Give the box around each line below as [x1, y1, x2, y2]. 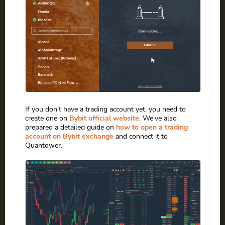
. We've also [139, 113, 177, 123]
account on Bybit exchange [25, 131, 114, 141]
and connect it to [114, 131, 168, 141]
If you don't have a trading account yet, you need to [25, 103, 186, 114]
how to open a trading [116, 122, 188, 132]
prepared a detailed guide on [25, 122, 116, 132]
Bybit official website [69, 113, 139, 123]
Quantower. [25, 140, 62, 150]
